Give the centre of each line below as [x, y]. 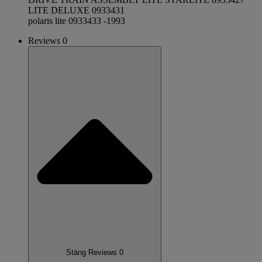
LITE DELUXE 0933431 [76, 10]
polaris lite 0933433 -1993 [77, 20]
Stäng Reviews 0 [95, 252]
